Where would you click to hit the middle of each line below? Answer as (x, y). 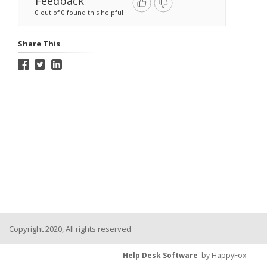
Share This (39, 44)
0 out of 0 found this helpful (79, 12)
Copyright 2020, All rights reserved (70, 229)
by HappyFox (222, 256)
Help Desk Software (160, 256)
